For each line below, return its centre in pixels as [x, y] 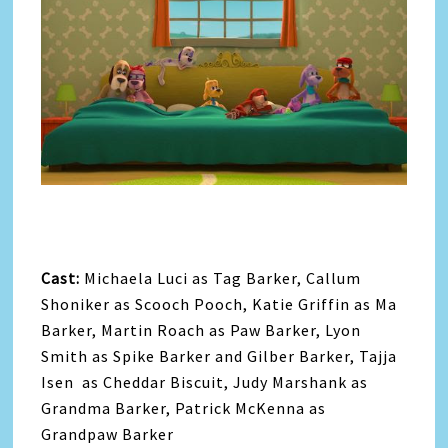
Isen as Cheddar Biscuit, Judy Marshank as [205, 381]
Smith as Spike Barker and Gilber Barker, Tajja [219, 355]
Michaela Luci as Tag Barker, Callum [223, 277]
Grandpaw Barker [108, 433]
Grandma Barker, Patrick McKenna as [184, 407]
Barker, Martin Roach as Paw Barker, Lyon [201, 329]
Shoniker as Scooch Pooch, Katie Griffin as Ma [219, 303]
